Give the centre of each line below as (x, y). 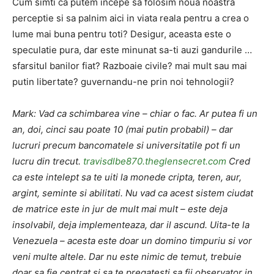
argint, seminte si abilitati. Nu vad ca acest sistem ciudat (133, 193)
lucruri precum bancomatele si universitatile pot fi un (126, 145)
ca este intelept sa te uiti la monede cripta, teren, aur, (127, 177)
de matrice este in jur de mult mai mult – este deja (120, 209)
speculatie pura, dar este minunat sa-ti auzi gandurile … (132, 50)
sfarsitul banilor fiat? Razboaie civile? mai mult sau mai (130, 66)
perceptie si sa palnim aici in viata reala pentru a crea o (131, 18)
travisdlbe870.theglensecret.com (155, 161)
